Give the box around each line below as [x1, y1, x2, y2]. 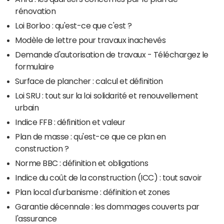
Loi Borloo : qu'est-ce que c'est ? [15, 21, 132, 30]
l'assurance [15, 214, 57, 223]
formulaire [15, 62, 54, 71]
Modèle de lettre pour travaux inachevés [15, 36, 166, 44]
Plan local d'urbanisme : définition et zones [15, 188, 170, 196]
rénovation [15, 7, 56, 15]
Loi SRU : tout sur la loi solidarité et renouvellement [15, 91, 198, 100]
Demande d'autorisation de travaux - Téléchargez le [15, 50, 208, 59]
